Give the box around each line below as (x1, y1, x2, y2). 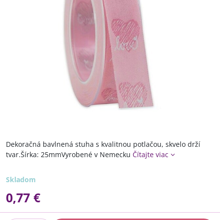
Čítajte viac (133, 149, 168, 159)
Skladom (6, 174, 36, 184)
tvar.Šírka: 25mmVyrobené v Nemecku (6, 149, 133, 159)
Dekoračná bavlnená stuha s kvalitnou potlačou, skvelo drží (6, 139, 200, 149)
